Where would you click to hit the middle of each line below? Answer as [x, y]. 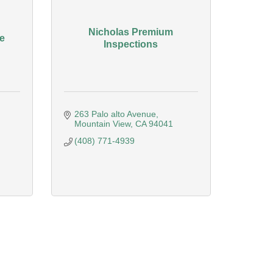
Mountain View [102, 124]
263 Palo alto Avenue [115, 114]
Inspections [131, 44]
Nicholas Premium [131, 32]
